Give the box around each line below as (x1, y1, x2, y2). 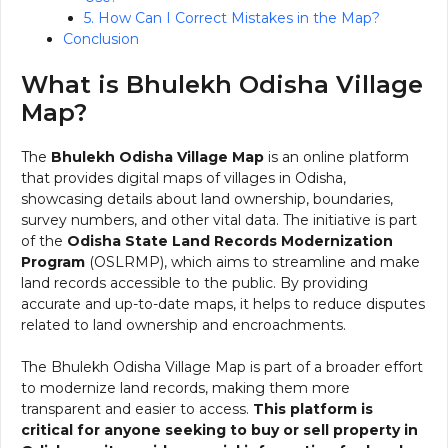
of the (21, 231, 67, 250)
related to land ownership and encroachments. (21, 315, 346, 334)
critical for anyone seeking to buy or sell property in (21, 420, 418, 439)
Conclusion (63, 29, 139, 48)
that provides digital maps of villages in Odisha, (21, 168, 346, 187)
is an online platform (264, 147, 409, 166)
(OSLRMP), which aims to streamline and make (85, 252, 420, 271)
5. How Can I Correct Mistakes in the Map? (84, 8, 380, 27)
